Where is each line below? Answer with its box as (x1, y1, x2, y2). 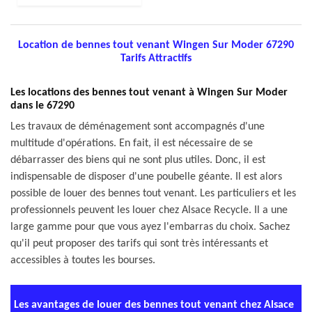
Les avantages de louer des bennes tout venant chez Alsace (14, 299, 294, 311)
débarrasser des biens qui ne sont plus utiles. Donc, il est (10, 155, 265, 166)
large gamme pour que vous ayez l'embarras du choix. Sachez (10, 221, 290, 233)
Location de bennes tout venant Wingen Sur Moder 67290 (18, 40, 294, 51)
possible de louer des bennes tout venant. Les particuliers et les (10, 188, 296, 199)
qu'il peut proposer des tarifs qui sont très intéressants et (10, 238, 268, 249)
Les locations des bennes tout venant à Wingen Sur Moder (10, 87, 288, 98)
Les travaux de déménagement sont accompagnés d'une (10, 121, 265, 132)
